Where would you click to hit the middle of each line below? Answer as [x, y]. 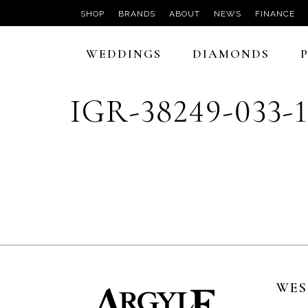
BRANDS [137, 14]
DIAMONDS [231, 53]
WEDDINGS [123, 53]
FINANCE [275, 14]
